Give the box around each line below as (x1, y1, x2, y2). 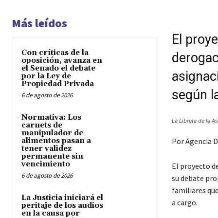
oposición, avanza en (21, 56, 102, 66)
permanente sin (21, 152, 83, 162)
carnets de (21, 121, 62, 130)
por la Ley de (21, 72, 71, 81)
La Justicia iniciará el (21, 193, 103, 203)
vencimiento (21, 160, 70, 169)
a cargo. (171, 198, 198, 208)
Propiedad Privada (21, 79, 94, 89)
